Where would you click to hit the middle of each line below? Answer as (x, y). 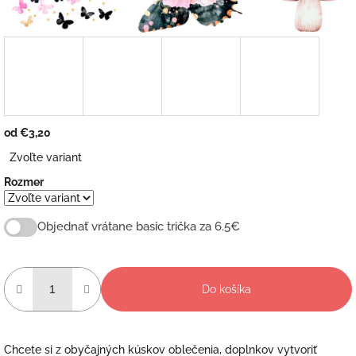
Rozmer (24, 182)
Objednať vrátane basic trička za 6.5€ (139, 227)
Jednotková (34, 147)
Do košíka (226, 289)
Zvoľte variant (46, 157)
